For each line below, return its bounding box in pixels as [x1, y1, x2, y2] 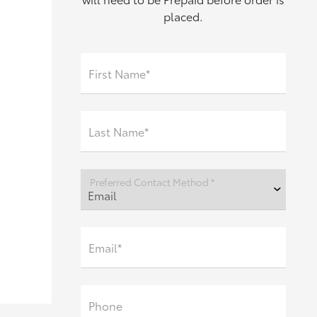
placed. [163, 8, 203, 24]
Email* [88, 239, 122, 255]
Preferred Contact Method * [89, 174, 214, 189]
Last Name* [88, 123, 149, 139]
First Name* [88, 65, 150, 81]
